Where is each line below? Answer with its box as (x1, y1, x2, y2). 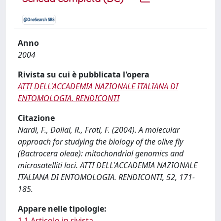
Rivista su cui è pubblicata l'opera (18, 69, 149, 80)
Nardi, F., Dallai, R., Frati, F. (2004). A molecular (18, 124, 180, 135)
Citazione (18, 112, 55, 123)
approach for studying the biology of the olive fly (18, 136, 183, 147)
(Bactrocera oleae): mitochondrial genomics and (18, 148, 184, 159)
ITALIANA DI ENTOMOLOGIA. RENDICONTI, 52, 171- (18, 172, 195, 183)
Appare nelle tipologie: (18, 203, 107, 214)
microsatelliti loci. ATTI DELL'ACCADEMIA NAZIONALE (18, 160, 197, 171)
